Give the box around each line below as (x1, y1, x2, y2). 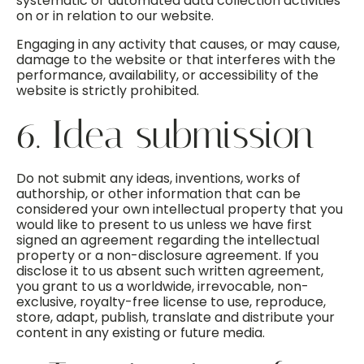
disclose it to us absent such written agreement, (16, 262, 323, 280)
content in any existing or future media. (16, 323, 265, 342)
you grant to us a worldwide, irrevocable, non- (16, 277, 309, 296)
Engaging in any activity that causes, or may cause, (16, 35, 340, 54)
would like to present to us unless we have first (16, 215, 312, 234)
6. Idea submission (16, 111, 314, 158)
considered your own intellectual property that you (16, 200, 343, 219)
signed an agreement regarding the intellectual (16, 231, 319, 249)
